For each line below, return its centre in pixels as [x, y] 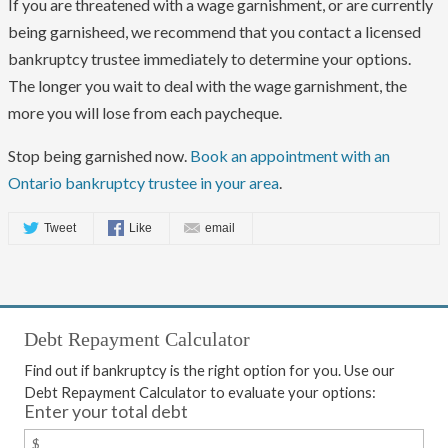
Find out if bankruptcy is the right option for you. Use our [209, 369]
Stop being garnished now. [99, 156]
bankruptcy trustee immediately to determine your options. [209, 59]
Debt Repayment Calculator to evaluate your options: [200, 391]
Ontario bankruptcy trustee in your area [143, 183]
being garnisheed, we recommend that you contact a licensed [214, 32]
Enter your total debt [106, 410]
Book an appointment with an [290, 156]
